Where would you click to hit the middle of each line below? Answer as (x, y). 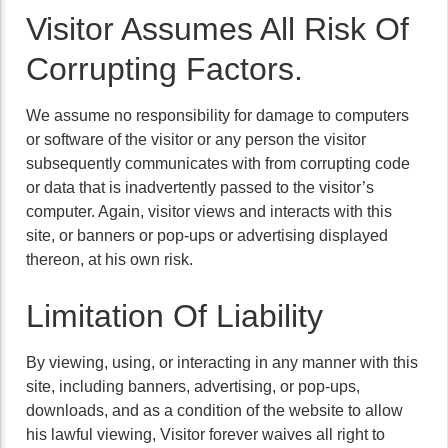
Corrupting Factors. (164, 69)
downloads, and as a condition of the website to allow (214, 410)
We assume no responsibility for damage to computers (217, 115)
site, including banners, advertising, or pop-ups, (193, 386)
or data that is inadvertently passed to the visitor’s (200, 187)
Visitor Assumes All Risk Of (217, 29)
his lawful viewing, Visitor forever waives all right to (205, 434)
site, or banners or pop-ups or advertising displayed (207, 235)
